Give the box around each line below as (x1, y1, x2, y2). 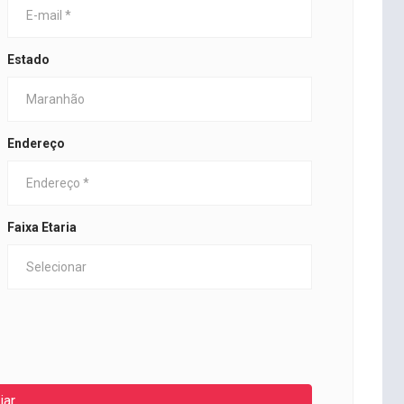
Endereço (7, 136, 65, 151)
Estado (7, 52, 50, 68)
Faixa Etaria (7, 220, 77, 235)
